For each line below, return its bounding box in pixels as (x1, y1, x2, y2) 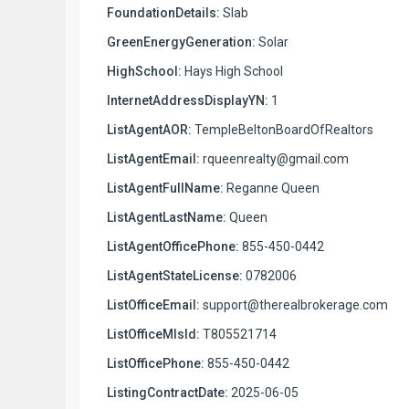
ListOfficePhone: (107, 355, 204, 371)
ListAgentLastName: (107, 209, 226, 225)
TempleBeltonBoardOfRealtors (192, 121, 373, 137)
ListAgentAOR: (107, 121, 192, 137)
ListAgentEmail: (107, 151, 200, 166)
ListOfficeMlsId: (107, 326, 200, 341)
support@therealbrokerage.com (200, 297, 388, 312)
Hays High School (182, 63, 283, 79)
